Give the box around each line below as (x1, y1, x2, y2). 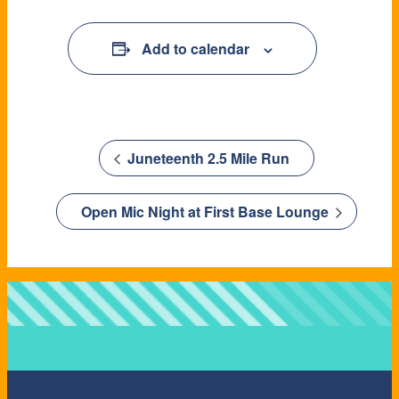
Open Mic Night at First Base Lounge (81, 201, 332, 223)
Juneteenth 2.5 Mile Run (124, 148, 289, 169)
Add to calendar (142, 38, 249, 60)
